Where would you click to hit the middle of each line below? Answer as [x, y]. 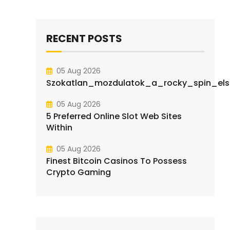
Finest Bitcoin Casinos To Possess [117, 161]
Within [59, 128]
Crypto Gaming [79, 172]
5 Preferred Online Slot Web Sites [114, 117]
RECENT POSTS [84, 38]
